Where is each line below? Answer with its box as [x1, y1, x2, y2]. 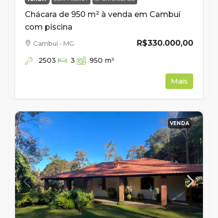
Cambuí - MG [33, 39, 74, 47]
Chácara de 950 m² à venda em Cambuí [25, 9, 181, 19]
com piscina [25, 22, 73, 32]
